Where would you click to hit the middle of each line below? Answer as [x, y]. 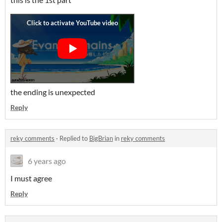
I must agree [31, 178]
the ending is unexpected [53, 92]
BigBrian [101, 138]
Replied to [74, 138]
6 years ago [47, 161]
